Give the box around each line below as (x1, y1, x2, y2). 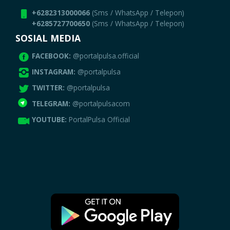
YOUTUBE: (32, 114, 69, 125)
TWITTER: (32, 83, 67, 93)
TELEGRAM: (32, 99, 73, 109)
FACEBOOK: (32, 51, 73, 61)
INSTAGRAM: (32, 67, 78, 77)
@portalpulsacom (72, 99, 130, 109)
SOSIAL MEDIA (15, 32, 81, 45)
